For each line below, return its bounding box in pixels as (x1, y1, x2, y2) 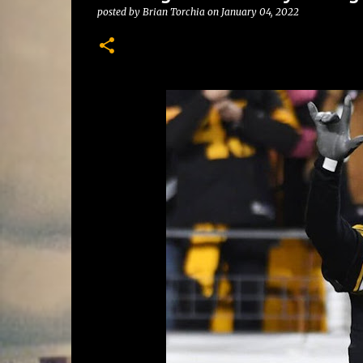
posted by (96, 6, 143, 18)
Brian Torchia (142, 6, 205, 18)
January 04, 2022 (220, 6, 299, 18)
